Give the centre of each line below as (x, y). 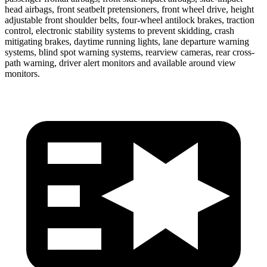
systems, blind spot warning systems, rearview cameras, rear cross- (130, 52)
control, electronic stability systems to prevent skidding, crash (119, 30)
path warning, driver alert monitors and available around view (120, 63)
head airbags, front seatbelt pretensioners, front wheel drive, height (129, 9)
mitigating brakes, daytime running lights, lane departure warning (127, 41)
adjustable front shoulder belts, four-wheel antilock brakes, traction (130, 20)
